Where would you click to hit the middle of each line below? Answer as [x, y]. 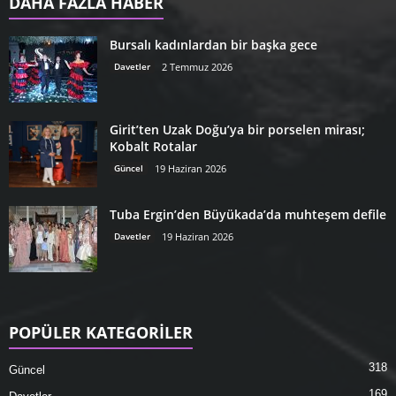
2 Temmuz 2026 [197, 67]
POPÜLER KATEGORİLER [101, 332]
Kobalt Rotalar [153, 146]
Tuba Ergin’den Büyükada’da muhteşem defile [248, 214]
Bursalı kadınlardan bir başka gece [213, 45]
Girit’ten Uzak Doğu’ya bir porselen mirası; [237, 129]
